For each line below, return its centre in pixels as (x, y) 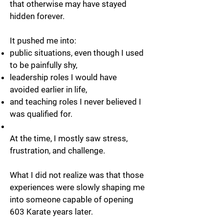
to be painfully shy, (44, 65)
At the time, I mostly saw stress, (69, 138)
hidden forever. (37, 16)
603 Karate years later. (51, 212)
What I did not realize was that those (77, 175)
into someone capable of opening (72, 199)
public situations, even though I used (77, 53)
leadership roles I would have (63, 77)
